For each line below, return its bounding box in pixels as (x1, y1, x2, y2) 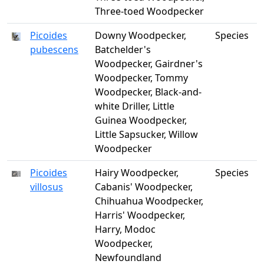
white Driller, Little (95, 100, 174, 113)
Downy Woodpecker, (95, 29, 186, 42)
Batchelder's (95, 43, 151, 56)
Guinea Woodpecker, (95, 114, 187, 127)
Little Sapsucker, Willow (95, 128, 198, 141)
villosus (30, 180, 63, 193)
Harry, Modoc (95, 223, 156, 236)
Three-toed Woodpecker (95, 5, 204, 18)
